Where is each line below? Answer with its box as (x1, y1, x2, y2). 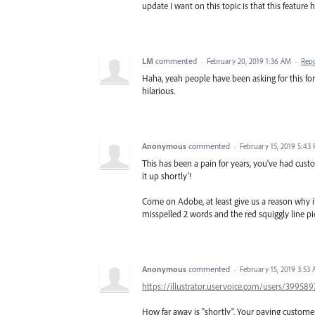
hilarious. (142, 84, 175, 96)
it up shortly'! (142, 169, 191, 181)
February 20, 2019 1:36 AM (207, 56, 291, 66)
